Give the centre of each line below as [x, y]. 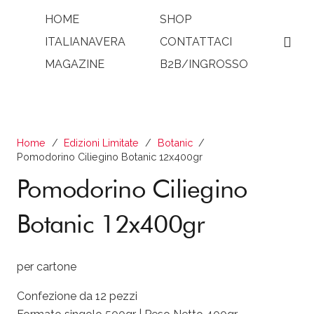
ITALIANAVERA [86, 42]
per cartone [47, 266]
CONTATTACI [196, 42]
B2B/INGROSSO [204, 64]
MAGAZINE [75, 64]
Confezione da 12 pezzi [77, 296]
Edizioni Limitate [102, 143]
